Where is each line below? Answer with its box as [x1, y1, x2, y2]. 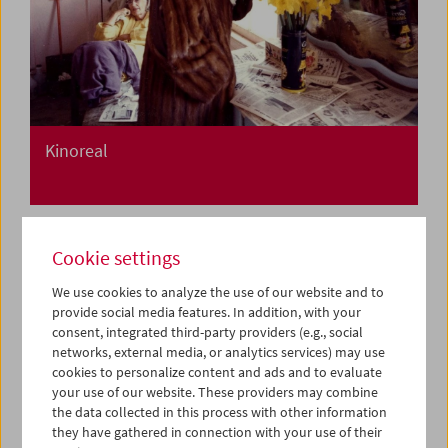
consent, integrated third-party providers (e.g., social [52, 323, 364, 341]
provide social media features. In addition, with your [52, 303, 362, 321]
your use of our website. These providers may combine [52, 383, 379, 401]
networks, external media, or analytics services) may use [52, 343, 386, 361]
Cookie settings [52, 245, 181, 270]
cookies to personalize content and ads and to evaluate [52, 363, 383, 381]
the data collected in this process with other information [52, 403, 388, 421]
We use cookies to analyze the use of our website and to [52, 283, 385, 301]
